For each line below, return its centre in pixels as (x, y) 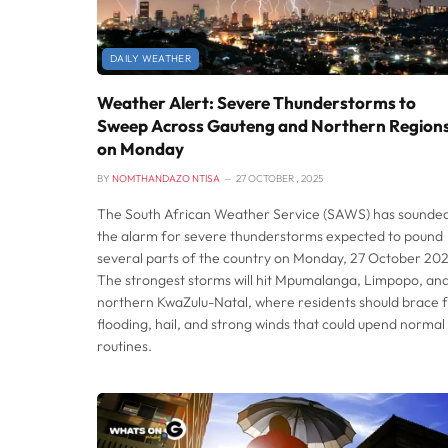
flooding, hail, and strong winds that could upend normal (271, 324)
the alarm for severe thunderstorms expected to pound (270, 236)
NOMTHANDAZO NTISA (166, 179)
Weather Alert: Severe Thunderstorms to (256, 103)
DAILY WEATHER (150, 59)
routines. (124, 346)
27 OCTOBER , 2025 (279, 179)
